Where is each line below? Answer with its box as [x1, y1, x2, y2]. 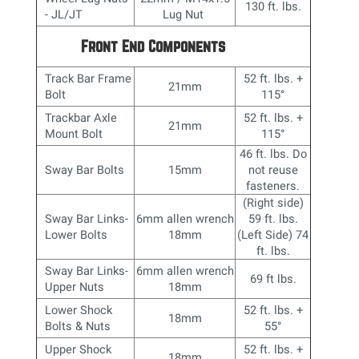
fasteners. [246, 178, 301, 193]
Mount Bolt [45, 126, 103, 141]
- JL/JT [45, 6, 83, 22]
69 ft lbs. [249, 271, 296, 286]
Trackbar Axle [45, 110, 118, 125]
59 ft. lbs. [248, 211, 298, 226]
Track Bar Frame [45, 71, 132, 86]
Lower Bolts [45, 227, 108, 242]
